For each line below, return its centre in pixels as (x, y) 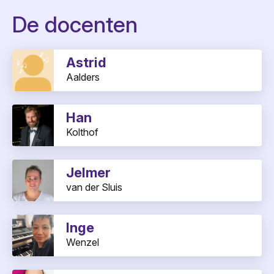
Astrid (86, 63)
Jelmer (88, 173)
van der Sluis (94, 187)
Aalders (83, 77)
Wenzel (83, 243)
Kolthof (82, 132)
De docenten (75, 25)
